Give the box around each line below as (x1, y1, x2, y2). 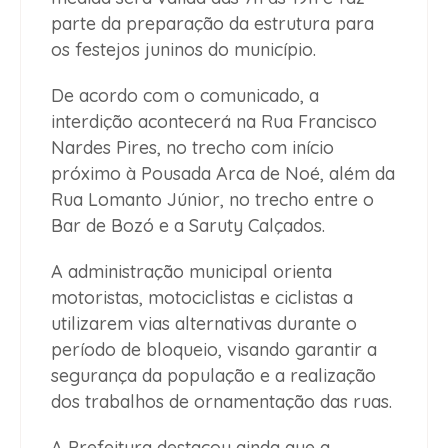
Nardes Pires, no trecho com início (51, 135, 334, 159)
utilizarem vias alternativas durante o (51, 311, 357, 335)
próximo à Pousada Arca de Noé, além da (51, 161, 395, 185)
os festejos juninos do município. (51, 37, 316, 61)
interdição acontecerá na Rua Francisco (51, 109, 377, 133)
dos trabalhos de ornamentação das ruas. (51, 389, 392, 413)
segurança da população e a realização (51, 363, 376, 387)
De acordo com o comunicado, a (51, 83, 319, 107)
